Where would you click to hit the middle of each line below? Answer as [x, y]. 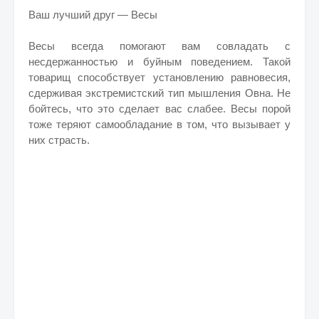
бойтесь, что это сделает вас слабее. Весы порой [159, 109]
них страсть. [59, 140]
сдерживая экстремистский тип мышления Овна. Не [159, 93]
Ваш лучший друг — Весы [93, 15]
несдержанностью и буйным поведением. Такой [159, 62]
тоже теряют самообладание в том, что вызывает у [159, 124]
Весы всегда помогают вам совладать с [159, 46]
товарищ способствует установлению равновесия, [159, 77]
